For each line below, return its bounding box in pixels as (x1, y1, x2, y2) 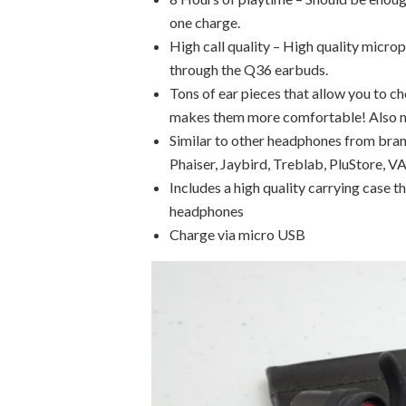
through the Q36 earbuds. (169, 60, 328, 78)
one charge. (169, 13, 240, 31)
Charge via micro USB (169, 225, 305, 243)
